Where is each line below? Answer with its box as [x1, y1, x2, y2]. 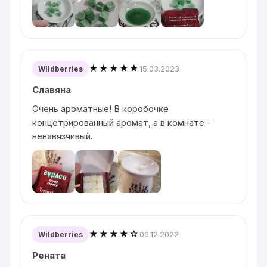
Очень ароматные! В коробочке [32, 103, 169, 114]
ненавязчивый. [32, 130, 94, 142]
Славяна [32, 83, 72, 95]
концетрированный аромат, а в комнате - [32, 116, 212, 128]
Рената [32, 249, 66, 261]
